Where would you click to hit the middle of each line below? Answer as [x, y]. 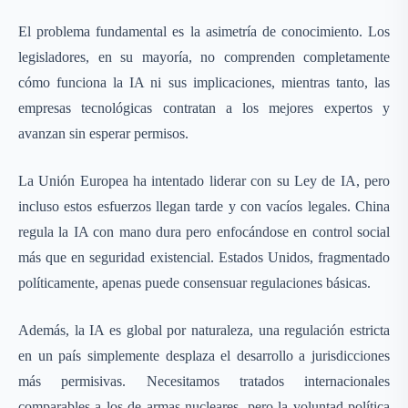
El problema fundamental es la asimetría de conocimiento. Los [204, 31]
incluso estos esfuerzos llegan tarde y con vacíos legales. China [204, 206]
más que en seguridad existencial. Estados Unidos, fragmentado [204, 257]
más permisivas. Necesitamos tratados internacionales [204, 381]
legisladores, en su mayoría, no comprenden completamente [204, 57]
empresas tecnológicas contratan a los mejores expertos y [204, 108]
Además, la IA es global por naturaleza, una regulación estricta [204, 330]
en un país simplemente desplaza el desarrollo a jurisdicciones [204, 356]
